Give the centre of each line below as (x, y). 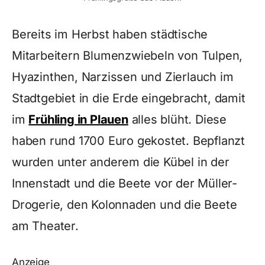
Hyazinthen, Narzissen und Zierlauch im (123, 77)
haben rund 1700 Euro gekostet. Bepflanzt (128, 140)
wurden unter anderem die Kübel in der (121, 162)
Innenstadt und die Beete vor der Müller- (125, 183)
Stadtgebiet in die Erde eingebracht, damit (129, 98)
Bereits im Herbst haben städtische (110, 34)
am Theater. (45, 226)
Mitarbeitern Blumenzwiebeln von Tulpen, (127, 55)
